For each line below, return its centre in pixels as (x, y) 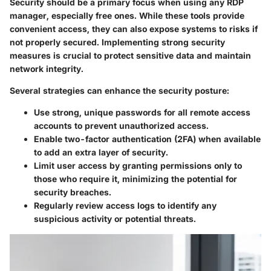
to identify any (186, 206)
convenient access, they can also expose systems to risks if (134, 29)
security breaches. (73, 192)
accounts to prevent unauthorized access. (121, 126)
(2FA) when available (216, 139)
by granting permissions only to (175, 166)
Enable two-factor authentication (103, 139)
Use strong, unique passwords (98, 113)
